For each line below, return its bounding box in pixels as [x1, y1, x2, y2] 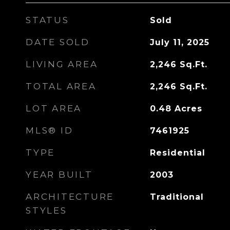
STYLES [26, 205, 67, 216]
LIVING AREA [26, 59, 98, 69]
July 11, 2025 [149, 37, 209, 47]
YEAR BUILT [26, 169, 93, 180]
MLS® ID [26, 125, 73, 136]
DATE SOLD [26, 37, 90, 47]
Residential [149, 148, 205, 158]
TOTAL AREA [26, 81, 97, 91]
